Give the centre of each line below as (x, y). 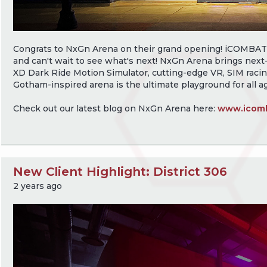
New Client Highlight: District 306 (120, 172)
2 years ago (38, 186)
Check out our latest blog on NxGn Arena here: (115, 109)
